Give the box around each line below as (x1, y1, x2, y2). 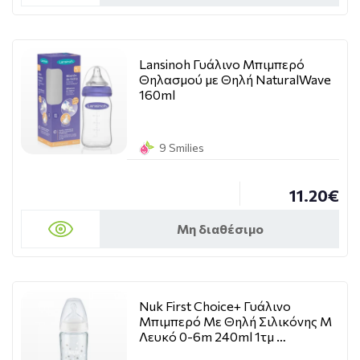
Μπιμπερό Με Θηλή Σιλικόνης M (139, 313, 332, 329)
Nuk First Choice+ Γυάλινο (139, 298, 291, 313)
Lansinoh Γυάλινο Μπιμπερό (139, 56, 305, 72)
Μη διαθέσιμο (176, 221, 264, 236)
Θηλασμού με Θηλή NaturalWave (139, 72, 331, 87)
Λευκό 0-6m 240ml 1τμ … (139, 329, 286, 344)
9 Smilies (159, 141, 204, 154)
